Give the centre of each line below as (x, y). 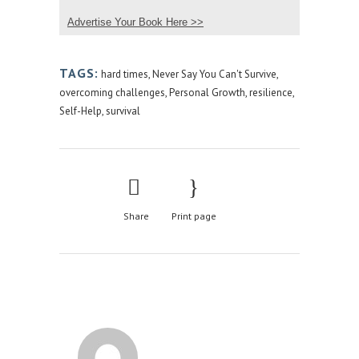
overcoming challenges (112, 93)
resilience (271, 93)
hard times (125, 75)
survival (123, 111)
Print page (194, 216)
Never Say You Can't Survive (214, 75)
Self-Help (81, 111)
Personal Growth (207, 93)
